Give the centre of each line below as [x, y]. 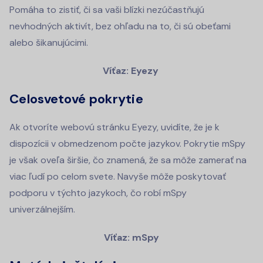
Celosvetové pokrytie [76, 99]
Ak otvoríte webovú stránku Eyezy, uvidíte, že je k [114, 127]
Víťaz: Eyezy [131, 70]
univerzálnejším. [42, 209]
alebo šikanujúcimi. [49, 42]
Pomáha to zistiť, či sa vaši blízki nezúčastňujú [107, 9]
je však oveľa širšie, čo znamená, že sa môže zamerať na [128, 160]
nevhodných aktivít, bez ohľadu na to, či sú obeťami [120, 26]
